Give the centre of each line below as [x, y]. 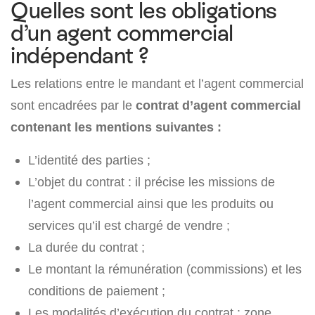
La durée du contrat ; [86, 247]
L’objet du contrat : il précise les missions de [152, 182]
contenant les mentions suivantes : [116, 127]
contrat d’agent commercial [218, 105]
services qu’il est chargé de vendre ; [129, 226]
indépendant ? [80, 56]
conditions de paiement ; [97, 291]
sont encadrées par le [73, 105]
